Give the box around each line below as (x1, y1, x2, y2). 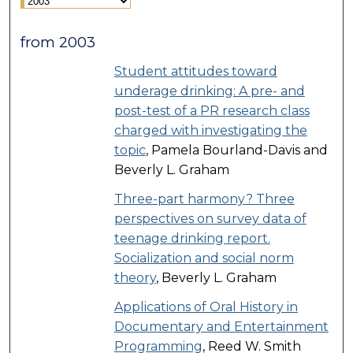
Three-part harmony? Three (113, 191, 295, 206)
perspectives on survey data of (113, 210, 307, 226)
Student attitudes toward (113, 63, 277, 79)
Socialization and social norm (113, 250, 294, 266)
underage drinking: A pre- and (113, 83, 305, 98)
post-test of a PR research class (113, 102, 310, 118)
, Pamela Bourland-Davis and (145, 142, 328, 158)
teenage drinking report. (113, 230, 270, 246)
